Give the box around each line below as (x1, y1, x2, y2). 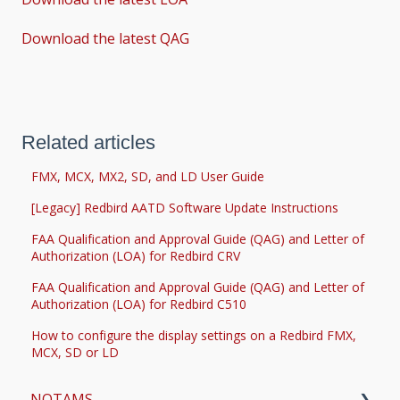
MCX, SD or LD (31, 343, 120, 361)
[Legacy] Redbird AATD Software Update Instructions (31, 198, 339, 216)
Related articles (21, 130, 155, 154)
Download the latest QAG (21, 29, 189, 49)
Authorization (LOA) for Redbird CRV (31, 246, 241, 264)
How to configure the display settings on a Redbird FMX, (31, 326, 357, 344)
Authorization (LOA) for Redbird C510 (31, 295, 247, 312)
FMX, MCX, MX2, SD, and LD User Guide (31, 167, 265, 185)
